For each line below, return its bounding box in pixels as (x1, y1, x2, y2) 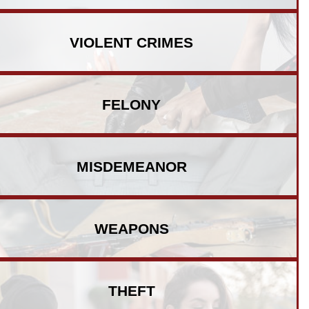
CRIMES (137, 34, 193, 50)
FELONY (102, 96, 161, 112)
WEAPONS (94, 220, 169, 237)
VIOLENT (70, 34, 137, 50)
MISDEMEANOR (76, 158, 187, 175)
